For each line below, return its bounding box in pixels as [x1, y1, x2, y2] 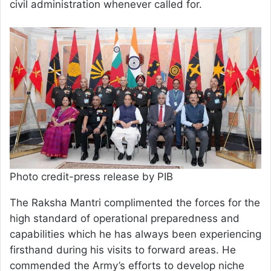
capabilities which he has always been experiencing [10, 228, 261, 241]
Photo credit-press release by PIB [10, 171, 173, 183]
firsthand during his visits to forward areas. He [10, 244, 236, 256]
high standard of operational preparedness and [10, 212, 240, 225]
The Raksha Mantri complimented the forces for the [10, 197, 260, 209]
